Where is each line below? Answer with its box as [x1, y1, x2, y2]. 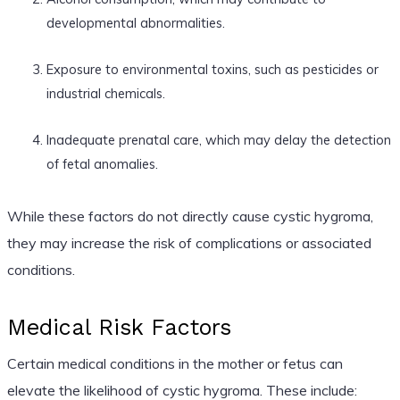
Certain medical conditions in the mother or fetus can [6, 354, 343, 372]
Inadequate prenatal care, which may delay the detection [46, 130, 391, 148]
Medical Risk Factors [6, 313, 231, 340]
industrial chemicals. [46, 84, 165, 102]
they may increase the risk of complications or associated [6, 233, 371, 252]
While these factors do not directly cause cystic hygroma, [6, 206, 373, 225]
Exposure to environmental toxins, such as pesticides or [46, 60, 379, 78]
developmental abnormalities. [46, 13, 225, 31]
